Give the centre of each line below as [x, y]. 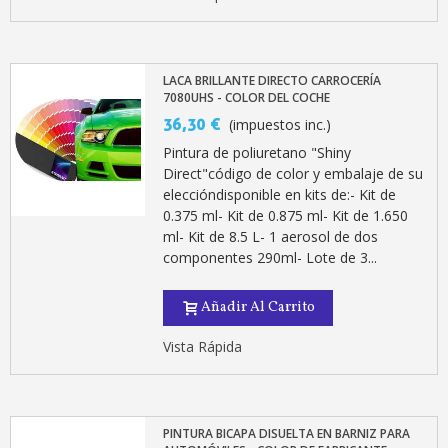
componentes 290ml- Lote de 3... [270, 258]
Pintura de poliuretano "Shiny [257, 153]
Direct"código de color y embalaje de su [293, 174]
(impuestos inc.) [280, 125]
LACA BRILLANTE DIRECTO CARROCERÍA [272, 81]
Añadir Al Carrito [258, 308]
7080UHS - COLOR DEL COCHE [247, 98]
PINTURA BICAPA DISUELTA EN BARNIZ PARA [287, 434]
